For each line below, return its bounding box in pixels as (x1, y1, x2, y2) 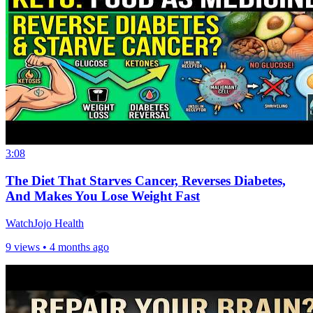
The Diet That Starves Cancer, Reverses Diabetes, (6, 173, 286, 188)
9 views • (6, 240, 50, 253)
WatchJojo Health (6, 217, 84, 229)
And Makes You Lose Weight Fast (6, 188, 200, 203)
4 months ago (50, 240, 109, 253)
